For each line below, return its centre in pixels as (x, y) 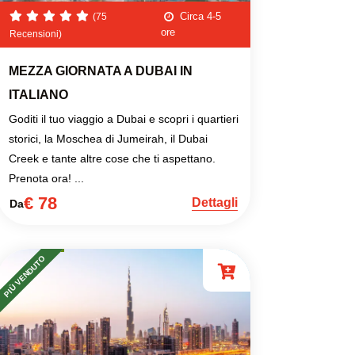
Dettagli (215, 202)
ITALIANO (38, 95)
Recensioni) (36, 34)
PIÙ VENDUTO (24, 276)
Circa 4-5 (200, 16)
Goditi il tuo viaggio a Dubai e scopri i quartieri (124, 119)
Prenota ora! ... (46, 178)
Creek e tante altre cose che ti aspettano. (112, 158)
